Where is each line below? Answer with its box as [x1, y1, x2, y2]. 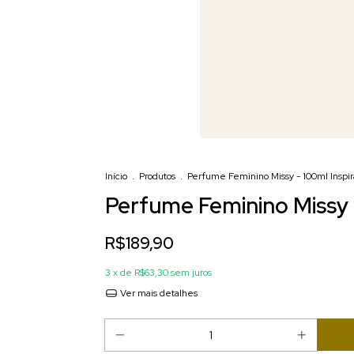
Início [105, 170, 127, 183]
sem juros [171, 266, 212, 279]
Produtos [139, 170, 175, 183]
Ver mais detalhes [117, 287, 198, 299]
